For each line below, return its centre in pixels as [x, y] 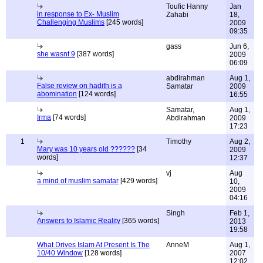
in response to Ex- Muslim [78, 14]
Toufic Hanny [187, 6]
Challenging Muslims [71, 22]
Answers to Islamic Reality [79, 221]
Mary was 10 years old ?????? [86, 149]
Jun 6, [239, 46]
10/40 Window [60, 253]
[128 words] [102, 253]
